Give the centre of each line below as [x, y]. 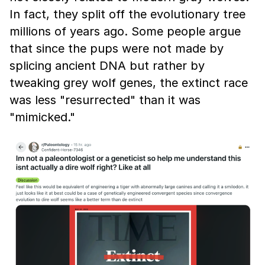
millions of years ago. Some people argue [125, 31]
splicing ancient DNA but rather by [107, 66]
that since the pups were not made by [117, 49]
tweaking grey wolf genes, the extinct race [129, 83]
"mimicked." [42, 117]
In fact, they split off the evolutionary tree [127, 14]
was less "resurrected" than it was [105, 100]
